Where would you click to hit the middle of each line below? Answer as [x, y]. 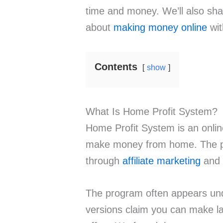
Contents [116, 67]
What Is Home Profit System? [152, 112]
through [104, 161]
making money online [160, 28]
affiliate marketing [162, 161]
